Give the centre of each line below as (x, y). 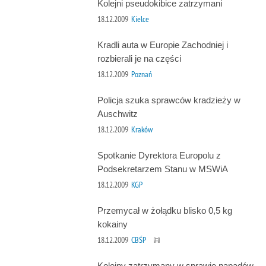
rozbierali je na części (139, 59)
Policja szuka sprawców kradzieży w (169, 100)
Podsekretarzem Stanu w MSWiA (162, 169)
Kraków (142, 129)
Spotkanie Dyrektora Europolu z (159, 156)
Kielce (140, 19)
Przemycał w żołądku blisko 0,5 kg (164, 211)
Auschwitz (117, 114)
